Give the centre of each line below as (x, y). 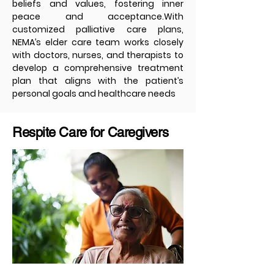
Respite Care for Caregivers (91, 132)
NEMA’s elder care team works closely (98, 42)
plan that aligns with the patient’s (98, 81)
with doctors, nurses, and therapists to (98, 55)
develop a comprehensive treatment (98, 68)
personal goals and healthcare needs (94, 94)
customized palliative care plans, (98, 29)
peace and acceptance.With (98, 17)
